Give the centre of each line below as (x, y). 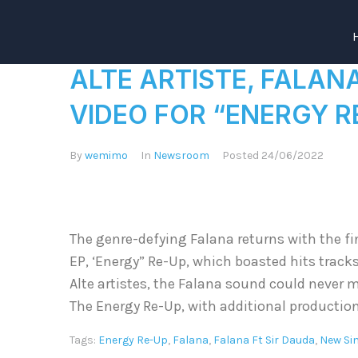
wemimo (106, 155)
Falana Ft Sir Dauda (264, 340)
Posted (242, 155)
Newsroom (181, 155)
